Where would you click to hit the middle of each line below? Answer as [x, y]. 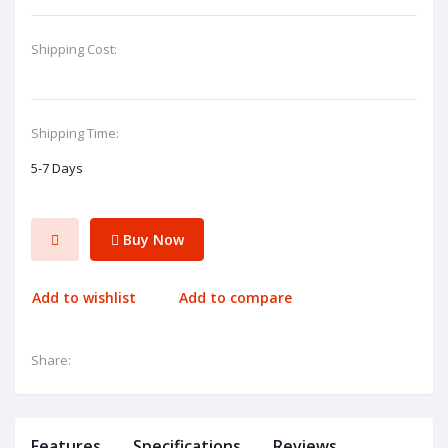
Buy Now [151, 239]
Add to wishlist [84, 298]
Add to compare [236, 298]
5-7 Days [57, 168]
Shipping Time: [75, 133]
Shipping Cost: [74, 49]
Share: [51, 359]
